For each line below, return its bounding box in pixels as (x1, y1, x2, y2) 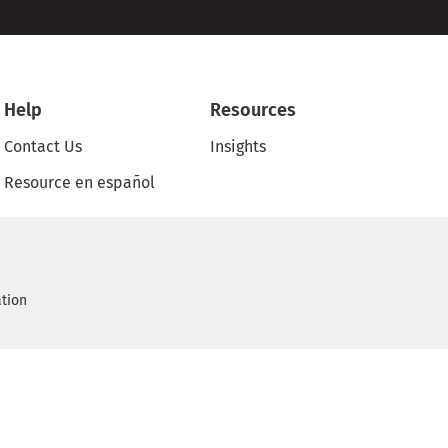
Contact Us (4, 137, 83, 157)
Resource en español (4, 173, 156, 193)
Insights (210, 137, 267, 157)
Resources (210, 99, 297, 122)
